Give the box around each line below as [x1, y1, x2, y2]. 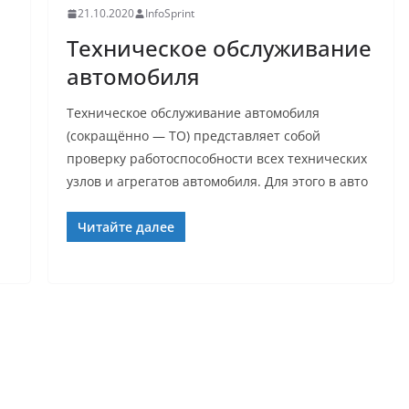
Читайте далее [77, 218, 174, 236]
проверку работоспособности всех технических [66, 150, 367, 168]
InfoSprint [144, 5, 194, 22]
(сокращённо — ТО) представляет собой [66, 127, 320, 145]
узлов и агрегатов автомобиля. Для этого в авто [66, 173, 368, 191]
